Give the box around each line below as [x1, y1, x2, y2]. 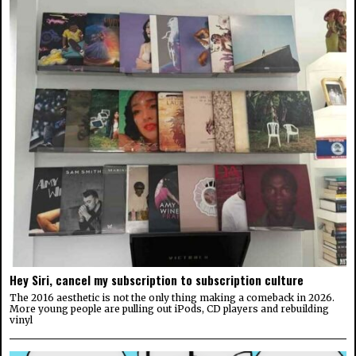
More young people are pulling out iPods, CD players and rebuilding [10, 302, 329, 315]
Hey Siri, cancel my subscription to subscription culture [10, 270, 304, 288]
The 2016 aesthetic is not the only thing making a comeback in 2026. [10, 291, 335, 304]
